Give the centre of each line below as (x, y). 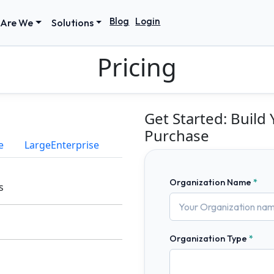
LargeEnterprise (62, 145)
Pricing (137, 67)
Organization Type (208, 239)
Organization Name (210, 182)
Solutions (72, 23)
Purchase (177, 135)
